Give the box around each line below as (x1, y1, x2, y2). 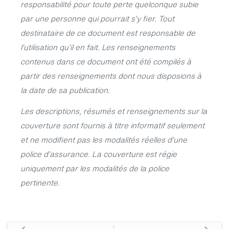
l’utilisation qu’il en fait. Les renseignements (20, 41, 175, 53)
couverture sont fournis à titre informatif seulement (20, 119, 204, 131)
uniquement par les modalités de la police (20, 162, 169, 174)
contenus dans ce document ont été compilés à (20, 56, 191, 67)
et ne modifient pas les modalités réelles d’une (20, 133, 187, 145)
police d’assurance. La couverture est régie (20, 148, 177, 159)
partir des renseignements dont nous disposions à (20, 70, 201, 81)
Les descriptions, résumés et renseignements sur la (20, 105, 207, 117)
